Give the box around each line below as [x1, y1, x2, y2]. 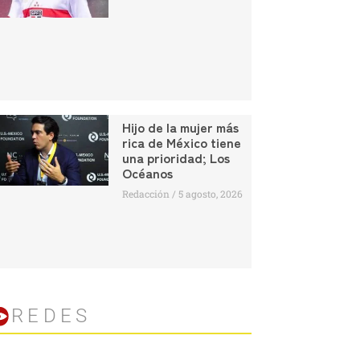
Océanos [121, 162, 173, 182]
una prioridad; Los [121, 147, 230, 167]
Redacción [121, 186, 172, 200]
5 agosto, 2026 [175, 186, 243, 200]
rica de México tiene [121, 132, 241, 152]
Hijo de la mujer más [121, 117, 239, 137]
